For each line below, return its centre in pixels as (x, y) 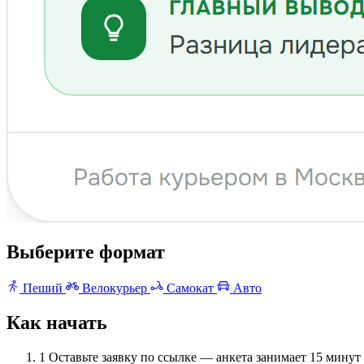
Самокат (190, 288)
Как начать (57, 323)
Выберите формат (86, 252)
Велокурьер (115, 288)
